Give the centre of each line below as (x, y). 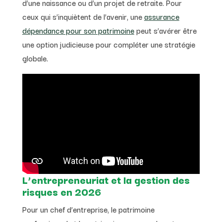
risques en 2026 (62, 192)
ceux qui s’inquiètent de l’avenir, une (83, 16)
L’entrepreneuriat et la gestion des (106, 180)
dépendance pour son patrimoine (78, 30)
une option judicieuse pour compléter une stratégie (109, 44)
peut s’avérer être (165, 30)
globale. (35, 58)
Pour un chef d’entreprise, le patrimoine (88, 209)
